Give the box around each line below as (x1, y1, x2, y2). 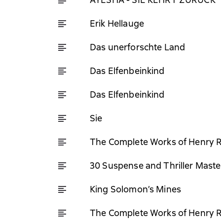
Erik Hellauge (90, 17, 144, 29)
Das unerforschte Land (90, 41, 185, 53)
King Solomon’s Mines (90, 183, 181, 195)
